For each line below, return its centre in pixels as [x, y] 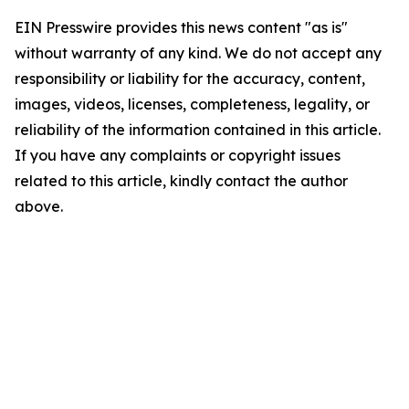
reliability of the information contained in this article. [198, 130]
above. [39, 207]
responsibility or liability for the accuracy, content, [190, 79]
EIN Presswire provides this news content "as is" [181, 28]
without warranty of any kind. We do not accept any [198, 53]
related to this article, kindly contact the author [181, 181]
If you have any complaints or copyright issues [178, 156]
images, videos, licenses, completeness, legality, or [192, 105]
